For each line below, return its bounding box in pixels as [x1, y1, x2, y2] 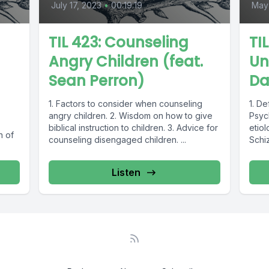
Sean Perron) [49, 71, 145, 91]
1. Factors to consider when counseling [49, 98, 203, 109]
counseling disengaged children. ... [49, 134, 187, 145]
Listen [111, 166, 141, 179]
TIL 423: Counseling [49, 32, 189, 53]
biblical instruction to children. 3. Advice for [49, 122, 219, 133]
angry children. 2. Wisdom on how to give [49, 110, 213, 121]
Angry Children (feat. [49, 52, 204, 72]
